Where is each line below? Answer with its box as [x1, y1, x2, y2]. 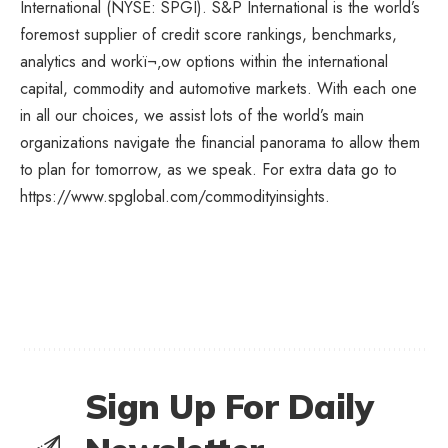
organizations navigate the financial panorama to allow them [20, 130, 420, 154]
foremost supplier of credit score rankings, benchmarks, [20, 22, 397, 46]
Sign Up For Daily [85, 384, 374, 428]
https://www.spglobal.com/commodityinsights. [20, 184, 340, 208]
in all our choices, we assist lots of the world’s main [20, 103, 364, 127]
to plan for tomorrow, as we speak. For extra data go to [20, 157, 397, 181]
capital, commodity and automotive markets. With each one [20, 76, 417, 100]
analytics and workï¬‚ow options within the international [20, 49, 388, 73]
